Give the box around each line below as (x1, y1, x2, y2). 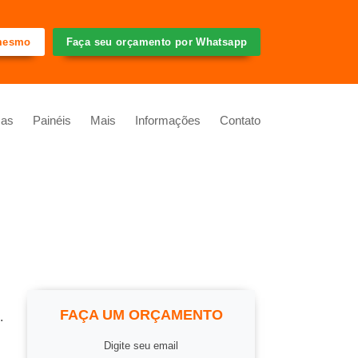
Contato (220, 113, 261, 127)
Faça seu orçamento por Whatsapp (66, 36, 248, 48)
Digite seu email (104, 339, 178, 352)
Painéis (33, 113, 71, 127)
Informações (135, 113, 201, 127)
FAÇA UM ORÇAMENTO (59, 305, 223, 323)
